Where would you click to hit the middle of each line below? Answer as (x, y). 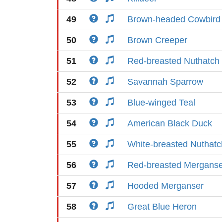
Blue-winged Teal (161, 103)
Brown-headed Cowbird (174, 19)
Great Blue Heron (162, 207)
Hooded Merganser (166, 186)
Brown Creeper (157, 40)
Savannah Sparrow (165, 82)
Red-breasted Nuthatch (173, 61)
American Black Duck (170, 123)
